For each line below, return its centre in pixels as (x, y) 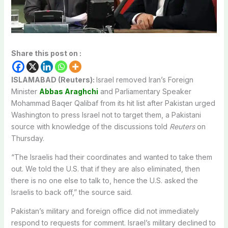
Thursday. (27, 138)
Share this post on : (46, 53)
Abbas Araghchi (68, 91)
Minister (25, 91)
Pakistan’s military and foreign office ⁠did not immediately (105, 211)
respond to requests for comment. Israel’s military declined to (113, 222)
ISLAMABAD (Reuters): (53, 79)
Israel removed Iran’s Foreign (145, 79)
